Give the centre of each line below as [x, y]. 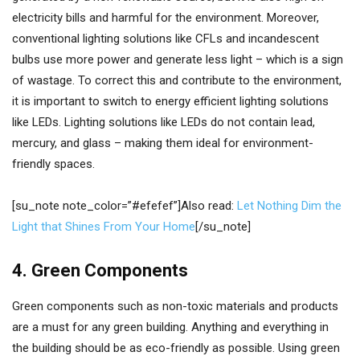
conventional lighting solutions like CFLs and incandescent [166, 39]
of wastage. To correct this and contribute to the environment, [177, 80]
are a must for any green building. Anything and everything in [170, 327]
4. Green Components [100, 270]
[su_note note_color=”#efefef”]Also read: [125, 206]
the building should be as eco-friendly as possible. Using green [176, 348]
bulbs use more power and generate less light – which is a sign [178, 59]
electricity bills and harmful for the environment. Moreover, [166, 18]
